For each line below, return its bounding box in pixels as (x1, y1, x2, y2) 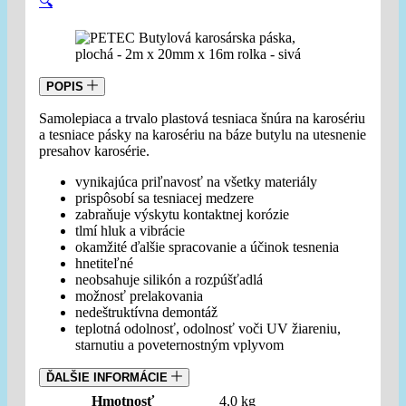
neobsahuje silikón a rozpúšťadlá (75, 272, 263, 287)
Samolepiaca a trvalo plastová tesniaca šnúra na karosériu (39, 111, 365, 126)
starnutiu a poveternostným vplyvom (75, 337, 284, 353)
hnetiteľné (75, 256, 133, 271)
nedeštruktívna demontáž (75, 304, 217, 320)
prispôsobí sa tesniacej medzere (75, 190, 254, 206)
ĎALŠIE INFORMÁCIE (46, 371, 171, 384)
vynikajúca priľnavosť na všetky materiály (75, 174, 317, 189)
